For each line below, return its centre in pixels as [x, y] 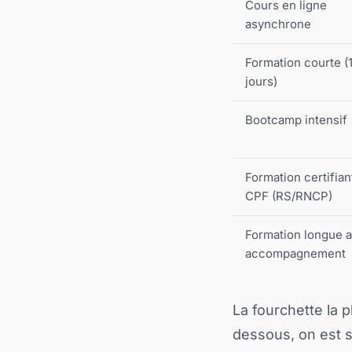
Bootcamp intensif [296, 120]
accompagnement [295, 253]
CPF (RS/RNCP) [289, 196]
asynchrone [278, 24]
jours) [261, 81]
